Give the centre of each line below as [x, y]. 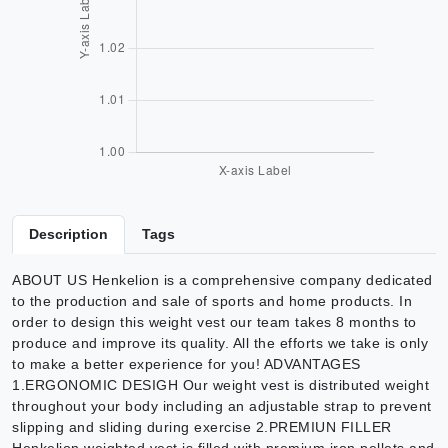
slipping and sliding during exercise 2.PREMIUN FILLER [202, 426]
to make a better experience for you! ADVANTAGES [186, 363]
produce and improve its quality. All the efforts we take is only [220, 342]
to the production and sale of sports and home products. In [212, 300]
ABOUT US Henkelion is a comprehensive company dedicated [222, 279]
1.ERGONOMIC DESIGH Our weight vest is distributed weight [220, 384]
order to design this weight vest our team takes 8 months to [214, 321]
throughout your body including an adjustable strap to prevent [222, 405]
